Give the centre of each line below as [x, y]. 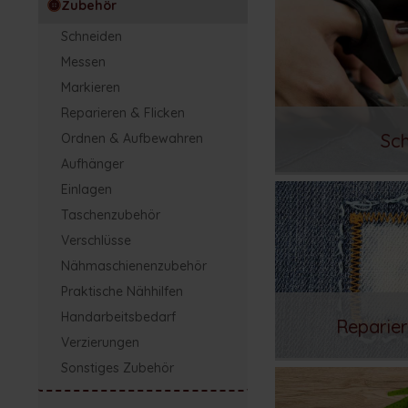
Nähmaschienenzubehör [134, 266]
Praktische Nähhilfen [122, 292]
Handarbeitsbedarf [118, 317]
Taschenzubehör [111, 215]
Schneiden [92, 37]
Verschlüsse [96, 241]
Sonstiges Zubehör [117, 368]
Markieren [91, 88]
